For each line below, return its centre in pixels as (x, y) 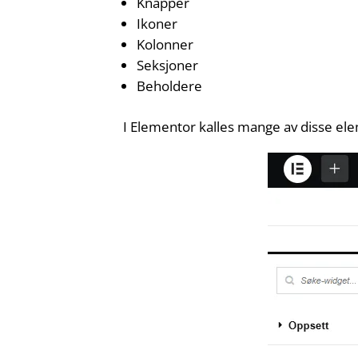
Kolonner (165, 45)
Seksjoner (168, 66)
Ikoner (157, 24)
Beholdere (170, 86)
